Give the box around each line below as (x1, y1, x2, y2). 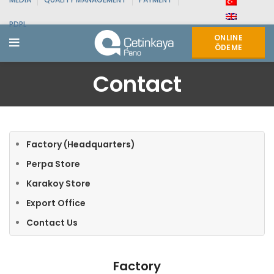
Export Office (26, 197, 86, 209)
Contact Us (26, 217, 78, 229)
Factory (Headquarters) (26, 138, 135, 150)
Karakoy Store (26, 177, 91, 190)
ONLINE (214, 32, 243, 43)
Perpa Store (26, 158, 80, 170)
